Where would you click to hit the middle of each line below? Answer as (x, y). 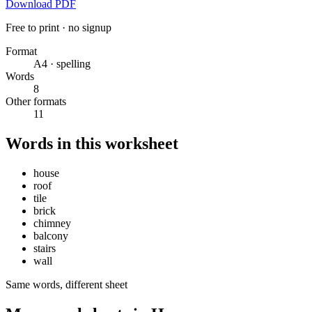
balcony (51, 236)
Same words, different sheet (67, 285)
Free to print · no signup (58, 28)
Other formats (36, 102)
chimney (52, 224)
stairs (45, 249)
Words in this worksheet (92, 144)
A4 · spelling (62, 64)
